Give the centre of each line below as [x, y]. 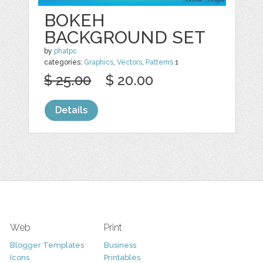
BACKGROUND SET [125, 37]
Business [120, 245]
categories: [64, 62]
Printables [122, 257]
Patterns [160, 62]
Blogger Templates [47, 245]
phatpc [66, 51]
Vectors [130, 62]
